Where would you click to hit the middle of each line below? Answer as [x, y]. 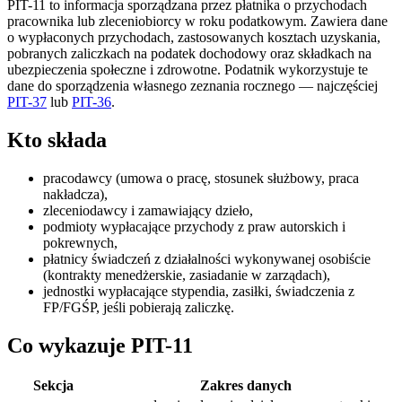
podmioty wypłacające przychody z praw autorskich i [194, 226]
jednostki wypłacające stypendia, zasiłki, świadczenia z [199, 291]
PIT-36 [92, 101]
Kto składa [57, 140]
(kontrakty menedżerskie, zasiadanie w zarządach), [187, 275]
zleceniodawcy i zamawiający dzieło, [148, 210]
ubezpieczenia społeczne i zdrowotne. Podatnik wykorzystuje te [188, 69]
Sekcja [53, 386]
